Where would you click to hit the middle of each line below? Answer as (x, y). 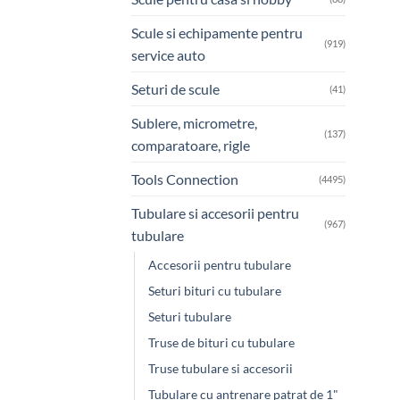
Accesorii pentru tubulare (220, 264)
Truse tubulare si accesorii (221, 368)
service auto (168, 54)
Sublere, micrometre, (194, 122)
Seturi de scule (175, 88)
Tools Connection (185, 179)
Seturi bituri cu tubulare (215, 290)
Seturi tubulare (190, 316)
